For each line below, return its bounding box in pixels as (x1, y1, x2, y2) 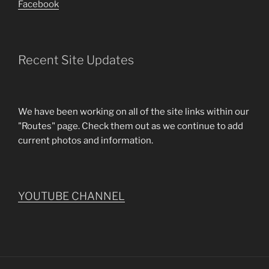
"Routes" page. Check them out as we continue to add (18, 121, 243, 131)
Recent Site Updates (18, 53, 134, 67)
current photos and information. (18, 135, 153, 146)
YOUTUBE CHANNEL (18, 189, 125, 202)
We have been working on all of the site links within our (18, 106, 249, 117)
